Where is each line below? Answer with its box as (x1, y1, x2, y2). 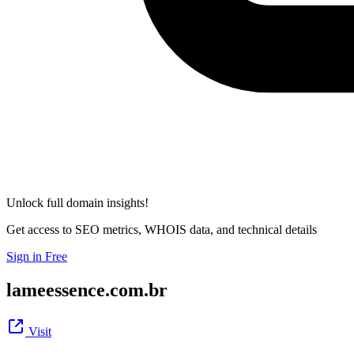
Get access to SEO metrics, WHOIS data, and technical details (6, 222, 317, 236)
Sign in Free (6, 249, 67, 263)
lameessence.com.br (6, 279, 168, 300)
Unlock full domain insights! (6, 195, 149, 209)
